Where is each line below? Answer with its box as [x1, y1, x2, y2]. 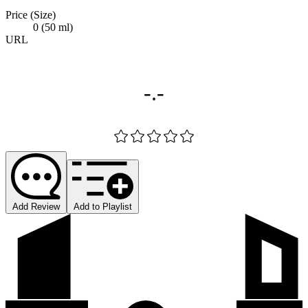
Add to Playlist [74, 201, 132, 212]
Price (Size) [5, 8, 56, 21]
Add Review [12, 201, 60, 212]
